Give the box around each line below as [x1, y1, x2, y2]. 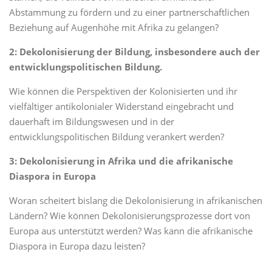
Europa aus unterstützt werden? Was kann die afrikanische [9, 225, 253, 237]
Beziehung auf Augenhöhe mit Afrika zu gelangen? [9, 21, 219, 33]
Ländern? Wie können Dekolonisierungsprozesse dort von [9, 209, 250, 222]
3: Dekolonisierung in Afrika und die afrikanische [9, 155, 233, 167]
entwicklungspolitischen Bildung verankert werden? [9, 131, 224, 143]
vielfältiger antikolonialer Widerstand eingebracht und [9, 100, 234, 112]
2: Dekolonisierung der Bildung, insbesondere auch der [9, 46, 260, 58]
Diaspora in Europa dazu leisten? [9, 240, 145, 252]
